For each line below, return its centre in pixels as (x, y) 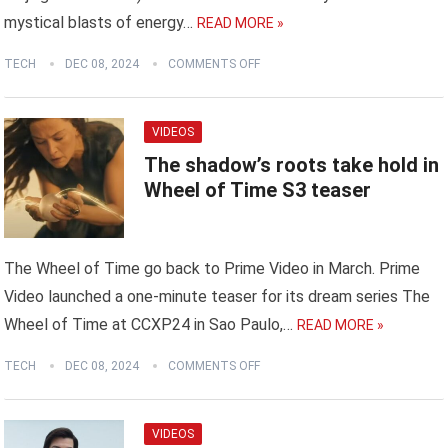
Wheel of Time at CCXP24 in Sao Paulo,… (149, 325)
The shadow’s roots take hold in (292, 165)
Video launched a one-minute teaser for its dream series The (217, 297)
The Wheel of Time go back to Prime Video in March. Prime (212, 269)
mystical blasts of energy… (99, 23)
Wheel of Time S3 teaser (258, 190)
